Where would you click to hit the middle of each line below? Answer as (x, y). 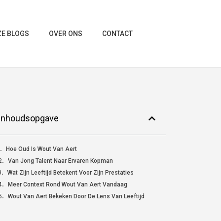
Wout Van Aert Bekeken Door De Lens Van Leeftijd (76, 196)
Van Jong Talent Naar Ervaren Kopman (60, 161)
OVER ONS (66, 34)
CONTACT (117, 34)
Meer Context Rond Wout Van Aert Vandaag (67, 184)
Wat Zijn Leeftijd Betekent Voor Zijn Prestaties (70, 173)
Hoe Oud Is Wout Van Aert (41, 149)
